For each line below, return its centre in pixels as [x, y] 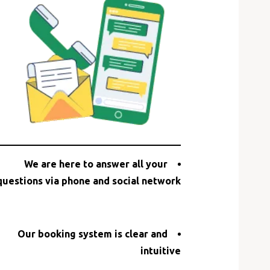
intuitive [161, 250]
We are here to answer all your [96, 164]
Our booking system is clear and [93, 234]
